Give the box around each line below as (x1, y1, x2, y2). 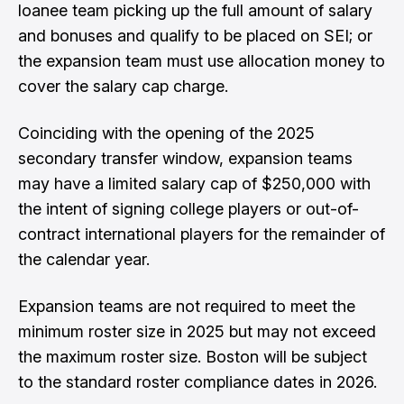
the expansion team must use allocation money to (18, 51, 385, 70)
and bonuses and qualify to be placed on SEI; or (18, 26, 372, 45)
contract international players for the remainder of (18, 225, 385, 243)
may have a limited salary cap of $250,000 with (18, 174, 371, 193)
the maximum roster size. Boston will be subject (18, 347, 367, 366)
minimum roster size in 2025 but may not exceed (18, 322, 376, 341)
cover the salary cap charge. (18, 77, 228, 96)
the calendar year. (18, 250, 150, 269)
